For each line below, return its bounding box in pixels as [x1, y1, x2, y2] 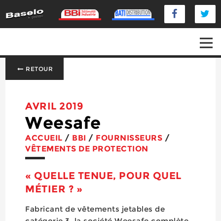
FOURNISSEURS [96, 133, 163, 143]
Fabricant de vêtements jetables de [25, 204, 165, 214]
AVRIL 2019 [25, 100, 84, 112]
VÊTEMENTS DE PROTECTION [25, 144, 148, 153]
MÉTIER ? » [25, 183, 83, 195]
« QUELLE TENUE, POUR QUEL [25, 170, 182, 182]
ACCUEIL [25, 133, 63, 143]
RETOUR [24, 65, 53, 73]
